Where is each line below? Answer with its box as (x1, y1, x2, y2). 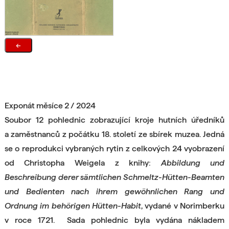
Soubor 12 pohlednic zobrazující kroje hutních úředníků (4, 115, 225, 124)
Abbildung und (161, 158, 225, 167)
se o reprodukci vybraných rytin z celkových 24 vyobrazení (4, 144, 225, 153)
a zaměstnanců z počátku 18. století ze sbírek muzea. (4, 129, 203, 139)
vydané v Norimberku (145, 201, 225, 210)
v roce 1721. (4, 215, 61, 224)
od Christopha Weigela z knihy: (4, 158, 161, 167)
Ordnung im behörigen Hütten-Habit (4, 201, 141, 210)
